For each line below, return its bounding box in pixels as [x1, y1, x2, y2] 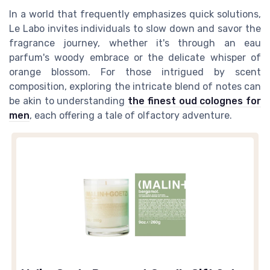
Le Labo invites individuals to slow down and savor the [9, 22, 261, 34]
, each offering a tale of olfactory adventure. [30, 109, 232, 121]
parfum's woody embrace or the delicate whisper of [9, 51, 261, 63]
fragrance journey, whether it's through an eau [9, 37, 261, 49]
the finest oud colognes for [128, 95, 261, 107]
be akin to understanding [9, 95, 128, 107]
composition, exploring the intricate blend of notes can [9, 80, 261, 92]
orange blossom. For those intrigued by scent [9, 66, 261, 78]
